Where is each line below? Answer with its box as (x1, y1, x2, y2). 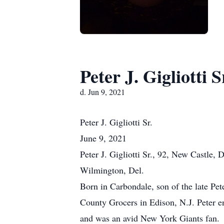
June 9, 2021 (80, 132, 126, 144)
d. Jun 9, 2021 (80, 86, 125, 97)
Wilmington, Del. (80, 164, 144, 176)
